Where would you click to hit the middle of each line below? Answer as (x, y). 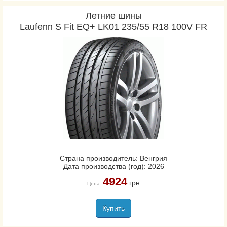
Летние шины (113, 16)
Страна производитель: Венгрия (113, 158)
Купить (113, 208)
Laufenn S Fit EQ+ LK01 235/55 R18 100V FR (113, 27)
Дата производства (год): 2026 (113, 166)
